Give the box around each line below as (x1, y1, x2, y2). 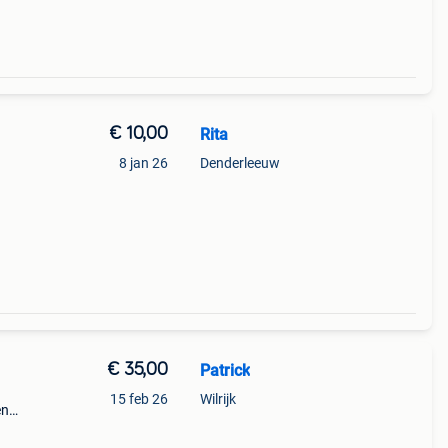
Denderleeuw (199, 155, 280, 171)
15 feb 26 (109, 391, 168, 407)
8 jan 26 (118, 155, 168, 171)
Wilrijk (199, 391, 236, 407)
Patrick (199, 361, 250, 380)
